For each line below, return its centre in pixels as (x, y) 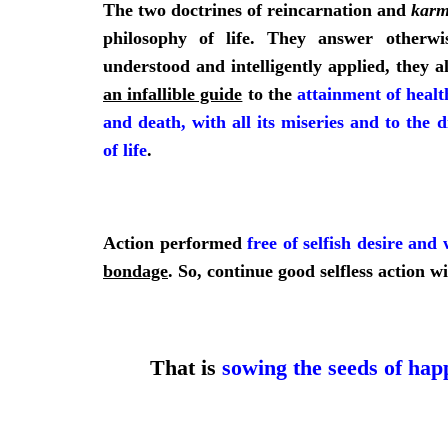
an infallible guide (173, 93)
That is (182, 367)
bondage (135, 270)
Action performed (175, 242)
